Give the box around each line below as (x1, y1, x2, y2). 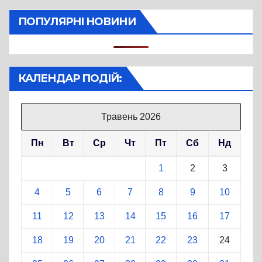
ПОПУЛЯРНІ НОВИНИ (18, 15, 136, 28)
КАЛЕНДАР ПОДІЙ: (18, 71, 122, 85)
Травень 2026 (101, 111, 161, 122)
